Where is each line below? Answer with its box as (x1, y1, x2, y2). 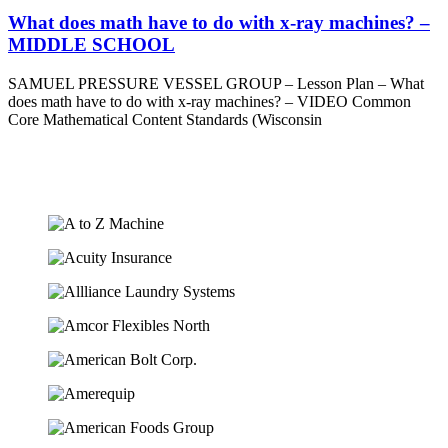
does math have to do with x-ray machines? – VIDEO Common (8, 92, 411, 110)
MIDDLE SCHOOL (8, 34, 175, 56)
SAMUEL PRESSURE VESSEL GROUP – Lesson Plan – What (8, 74, 424, 92)
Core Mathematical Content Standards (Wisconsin (8, 110, 322, 128)
